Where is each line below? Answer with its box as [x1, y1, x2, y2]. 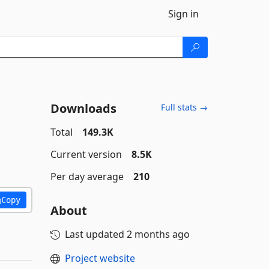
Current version [50, 148, 122, 161]
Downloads [50, 100, 116, 116]
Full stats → [161, 101, 208, 113]
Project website [64, 252, 135, 265]
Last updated [64, 228, 127, 241]
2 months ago [126, 228, 190, 241]
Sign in [168, 7, 199, 20]
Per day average [50, 170, 124, 183]
